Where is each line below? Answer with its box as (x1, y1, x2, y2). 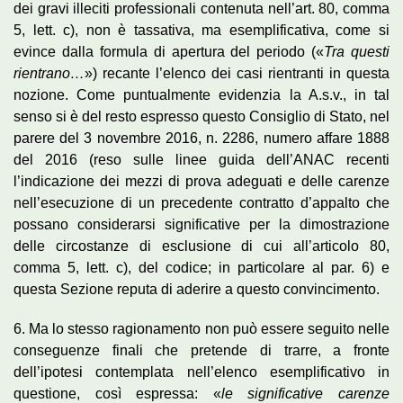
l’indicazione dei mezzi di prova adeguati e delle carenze (13, 173, 390, 189)
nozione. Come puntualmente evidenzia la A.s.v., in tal (13, 86, 390, 103)
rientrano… (13, 65, 85, 81)
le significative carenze (220, 385, 390, 401)
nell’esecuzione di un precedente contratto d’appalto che (13, 194, 390, 210)
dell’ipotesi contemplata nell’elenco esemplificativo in (13, 363, 390, 380)
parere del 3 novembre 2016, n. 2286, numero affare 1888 (13, 130, 390, 146)
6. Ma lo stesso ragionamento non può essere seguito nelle (13, 320, 390, 336)
